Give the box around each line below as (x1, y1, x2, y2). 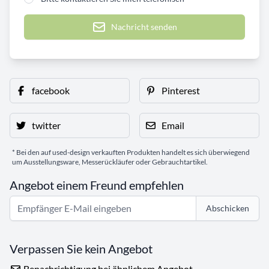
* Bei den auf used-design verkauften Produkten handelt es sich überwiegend (12, 148, 250, 157)
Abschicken (206, 203, 249, 214)
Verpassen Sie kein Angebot (10, 241, 153, 256)
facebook (32, 85, 70, 97)
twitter (32, 119, 61, 131)
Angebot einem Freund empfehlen (10, 178, 184, 193)
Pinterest (162, 85, 200, 97)
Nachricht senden (111, 22, 177, 32)
